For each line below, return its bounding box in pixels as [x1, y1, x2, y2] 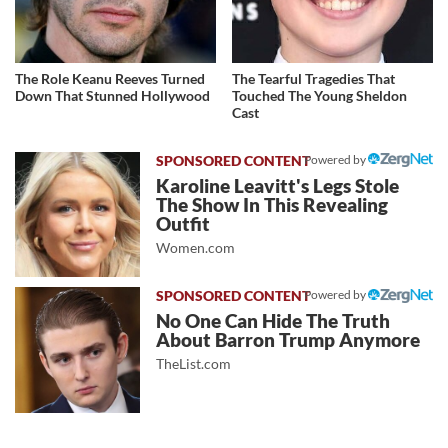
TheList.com [156, 355, 232, 373]
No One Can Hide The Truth [156, 310, 391, 333]
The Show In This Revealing [156, 193, 389, 216]
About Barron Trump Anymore [156, 329, 421, 352]
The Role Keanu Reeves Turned [15, 69, 205, 87]
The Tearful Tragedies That [232, 69, 396, 87]
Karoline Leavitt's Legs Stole [156, 174, 400, 197]
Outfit [156, 212, 211, 235]
